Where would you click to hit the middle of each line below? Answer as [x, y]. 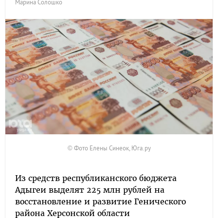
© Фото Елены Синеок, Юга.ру [109, 148]
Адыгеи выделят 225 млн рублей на [90, 190]
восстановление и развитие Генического [100, 201]
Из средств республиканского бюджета [96, 178]
